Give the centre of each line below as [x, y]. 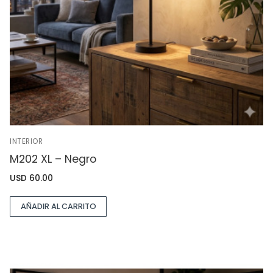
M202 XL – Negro [53, 159]
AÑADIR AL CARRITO [58, 207]
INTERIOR [26, 141]
